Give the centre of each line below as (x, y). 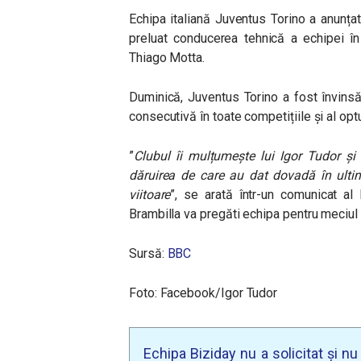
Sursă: (148, 253)
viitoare (150, 195)
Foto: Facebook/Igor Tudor (203, 293)
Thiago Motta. (167, 58)
